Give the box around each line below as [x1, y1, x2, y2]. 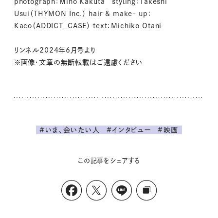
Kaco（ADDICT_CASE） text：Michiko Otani [14, 22, 162, 30]
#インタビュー [106, 127, 151, 134]
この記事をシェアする [78, 157, 140, 164]
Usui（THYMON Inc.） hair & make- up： [14, 10, 152, 18]
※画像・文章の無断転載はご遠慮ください [14, 59, 143, 66]
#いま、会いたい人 [39, 127, 100, 134]
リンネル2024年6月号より [14, 47, 96, 54]
